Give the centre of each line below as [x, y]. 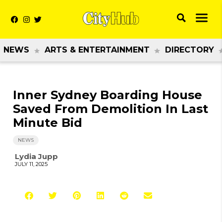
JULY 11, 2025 [31, 164]
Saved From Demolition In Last [111, 109]
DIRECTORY [189, 50]
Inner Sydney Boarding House [108, 95]
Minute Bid [48, 123]
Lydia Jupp [36, 156]
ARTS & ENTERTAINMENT [97, 50]
